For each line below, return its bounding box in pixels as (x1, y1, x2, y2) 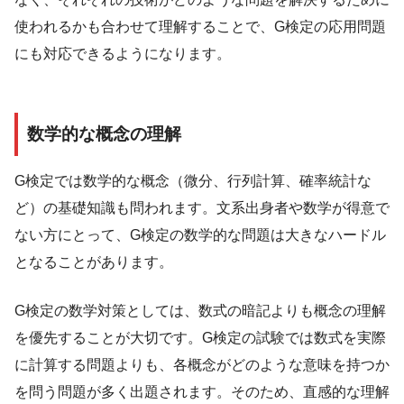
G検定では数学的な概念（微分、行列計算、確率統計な (14, 173, 372, 189)
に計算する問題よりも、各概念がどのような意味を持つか (14, 357, 390, 373)
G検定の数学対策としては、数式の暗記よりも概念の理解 (14, 303, 386, 319)
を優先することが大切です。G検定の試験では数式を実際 (14, 330, 386, 346)
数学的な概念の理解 (27, 124, 181, 143)
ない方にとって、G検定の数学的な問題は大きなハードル (14, 227, 386, 243)
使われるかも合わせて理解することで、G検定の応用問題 (14, 18, 386, 34)
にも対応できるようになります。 (14, 45, 231, 61)
